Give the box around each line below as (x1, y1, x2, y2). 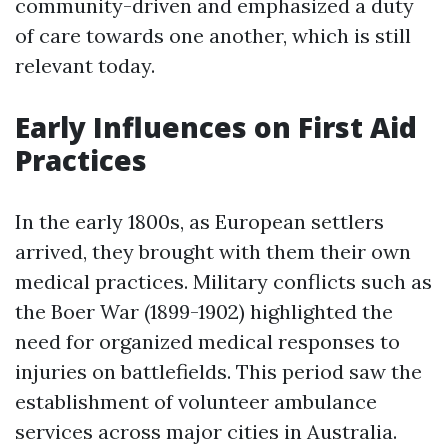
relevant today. (15, 53, 155, 78)
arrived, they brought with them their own (15, 239, 411, 264)
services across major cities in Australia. (15, 419, 397, 444)
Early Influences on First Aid (15, 108, 417, 146)
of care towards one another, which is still (15, 23, 411, 48)
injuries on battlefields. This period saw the (15, 359, 422, 384)
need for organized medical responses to (15, 329, 400, 354)
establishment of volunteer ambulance (15, 389, 377, 414)
